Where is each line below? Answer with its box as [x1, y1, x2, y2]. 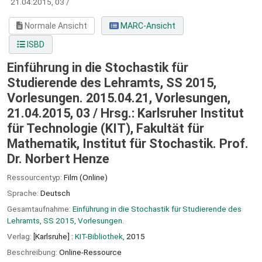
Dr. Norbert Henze [7, 151, 109, 167]
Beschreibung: [7, 247, 59, 257]
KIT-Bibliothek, [75, 231, 125, 241]
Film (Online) [64, 173, 108, 182]
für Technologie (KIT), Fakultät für [7, 121, 204, 136]
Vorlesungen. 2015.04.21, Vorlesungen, [7, 91, 230, 106]
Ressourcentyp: [7, 173, 64, 182]
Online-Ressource [59, 247, 122, 257]
